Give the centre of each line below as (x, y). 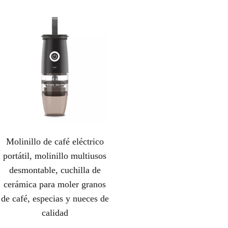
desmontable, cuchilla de (55, 170)
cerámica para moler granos (55, 184)
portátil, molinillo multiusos (55, 156)
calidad (55, 213)
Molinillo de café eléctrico (55, 142)
